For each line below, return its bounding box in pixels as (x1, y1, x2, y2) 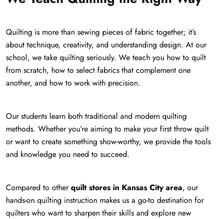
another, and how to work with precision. (6, 77, 140, 89)
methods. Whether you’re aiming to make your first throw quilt (6, 123, 209, 135)
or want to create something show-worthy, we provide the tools (6, 136, 211, 148)
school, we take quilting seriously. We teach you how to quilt (6, 52, 206, 64)
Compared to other (6, 182, 71, 194)
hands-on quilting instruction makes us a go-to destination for (6, 195, 204, 206)
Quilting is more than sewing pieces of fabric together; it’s (6, 26, 196, 38)
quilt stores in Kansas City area (71, 182, 182, 194)
